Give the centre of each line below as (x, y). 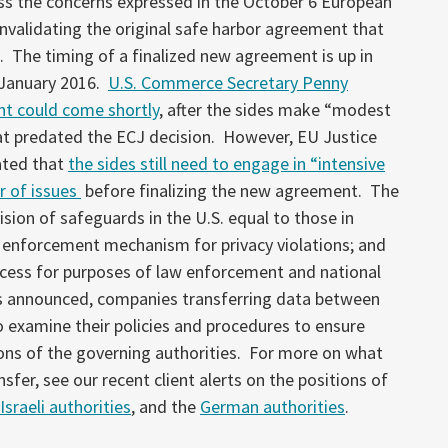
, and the (165, 406)
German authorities (272, 406)
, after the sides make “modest (275, 109)
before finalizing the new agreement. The (240, 190)
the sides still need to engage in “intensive (226, 163)
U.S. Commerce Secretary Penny (228, 82)
